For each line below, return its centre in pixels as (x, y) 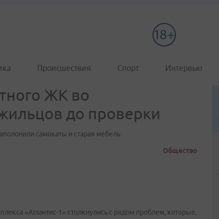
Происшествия (64, 68)
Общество (180, 151)
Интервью (184, 68)
